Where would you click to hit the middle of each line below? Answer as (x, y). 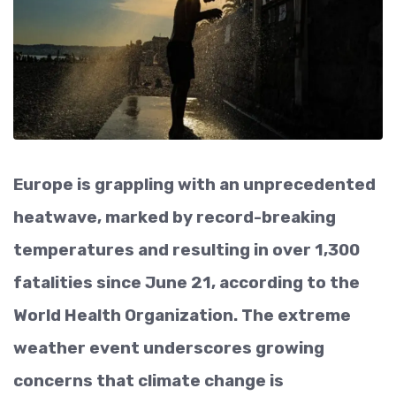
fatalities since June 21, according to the (187, 282)
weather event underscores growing (169, 347)
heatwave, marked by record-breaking (175, 217)
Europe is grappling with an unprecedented (194, 184)
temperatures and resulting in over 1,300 (187, 249)
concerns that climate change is (148, 380)
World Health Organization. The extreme (182, 315)
